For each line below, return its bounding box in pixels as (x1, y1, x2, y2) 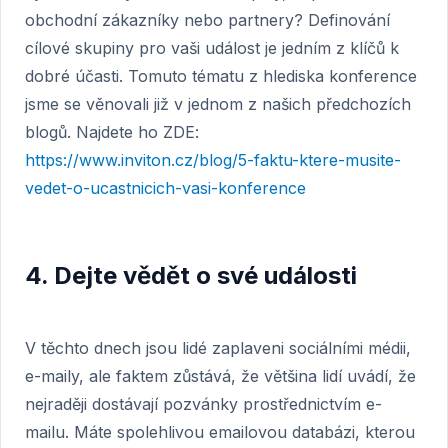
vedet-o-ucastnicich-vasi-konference (25, 178, 306, 198)
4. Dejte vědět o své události (25, 261, 357, 290)
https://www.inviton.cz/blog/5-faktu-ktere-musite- (25, 150, 401, 170)
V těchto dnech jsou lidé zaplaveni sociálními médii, (25, 338, 411, 358)
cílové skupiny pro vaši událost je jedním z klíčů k (25, 38, 399, 58)
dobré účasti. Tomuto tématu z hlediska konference (25, 66, 417, 86)
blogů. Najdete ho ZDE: (25, 122, 199, 142)
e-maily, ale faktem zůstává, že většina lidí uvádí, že (25, 366, 416, 386)
